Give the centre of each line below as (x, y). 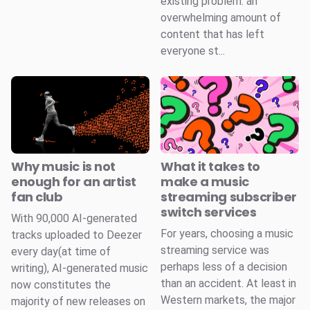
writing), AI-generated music (80, 268)
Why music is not (63, 167)
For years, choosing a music (227, 234)
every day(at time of (61, 252)
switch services (209, 212)
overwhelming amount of (221, 17)
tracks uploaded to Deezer (76, 235)
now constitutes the (61, 285)
